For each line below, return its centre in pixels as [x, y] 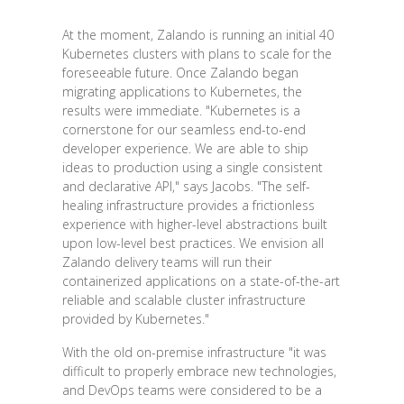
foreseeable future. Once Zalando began [180, 73]
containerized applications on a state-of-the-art [201, 281]
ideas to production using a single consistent [192, 168]
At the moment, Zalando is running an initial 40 [197, 35]
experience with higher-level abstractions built [194, 225]
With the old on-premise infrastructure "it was [194, 353]
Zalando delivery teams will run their [166, 262]
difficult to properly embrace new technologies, [199, 372]
